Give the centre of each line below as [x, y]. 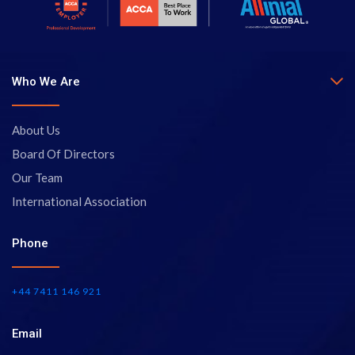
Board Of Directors [63, 153]
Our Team [37, 177]
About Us [36, 130]
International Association [79, 201]
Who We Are [46, 81]
